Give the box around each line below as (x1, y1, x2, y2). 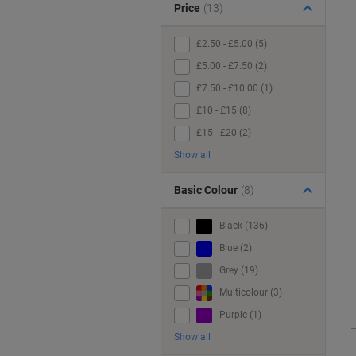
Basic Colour (174, 184, 238, 196)
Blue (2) (217, 242, 252, 254)
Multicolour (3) (217, 287, 282, 299)
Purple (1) (217, 309, 261, 321)
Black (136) (217, 220, 268, 232)
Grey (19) (217, 265, 258, 277)
